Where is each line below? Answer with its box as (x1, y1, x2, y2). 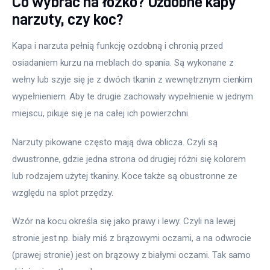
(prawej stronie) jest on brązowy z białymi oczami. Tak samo (12, 250, 254, 261)
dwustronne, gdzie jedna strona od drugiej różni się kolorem (12, 153, 249, 165)
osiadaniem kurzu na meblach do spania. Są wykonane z (12, 57, 236, 69)
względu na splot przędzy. (12, 187, 113, 198)
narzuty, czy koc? (12, 10, 124, 27)
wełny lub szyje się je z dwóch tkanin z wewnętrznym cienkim (12, 74, 256, 86)
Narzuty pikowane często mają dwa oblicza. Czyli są (12, 136, 220, 148)
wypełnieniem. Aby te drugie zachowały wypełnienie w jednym (12, 91, 256, 102)
